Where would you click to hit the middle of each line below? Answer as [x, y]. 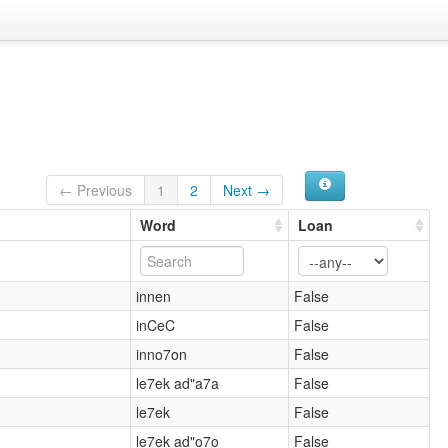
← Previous [96, 189]
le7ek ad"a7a [178, 382]
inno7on [162, 353]
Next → [247, 189]
